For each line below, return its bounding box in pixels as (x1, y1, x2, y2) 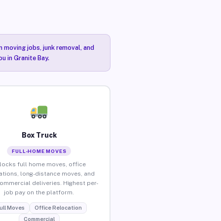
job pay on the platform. (4, 188, 74, 196)
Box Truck (21, 131, 57, 139)
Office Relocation (34, 204, 82, 211)
